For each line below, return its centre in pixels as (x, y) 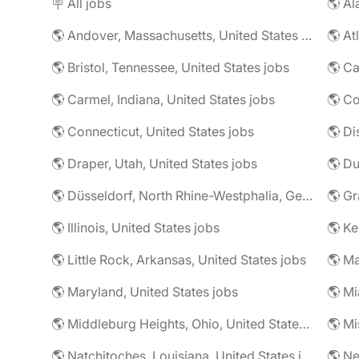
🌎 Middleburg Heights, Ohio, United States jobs (304, 324)
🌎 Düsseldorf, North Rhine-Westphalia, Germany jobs (307, 196)
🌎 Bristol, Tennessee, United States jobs (170, 67)
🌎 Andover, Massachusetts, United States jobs (307, 35)
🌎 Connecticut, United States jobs (153, 131)
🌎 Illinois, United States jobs (135, 228)
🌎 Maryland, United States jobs (145, 292)
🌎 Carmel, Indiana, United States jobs (163, 99)
